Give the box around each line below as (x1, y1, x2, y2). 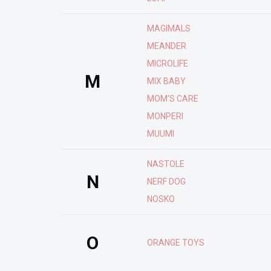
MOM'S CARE (147, 94, 198, 103)
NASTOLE (147, 159, 184, 169)
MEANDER (147, 41, 186, 51)
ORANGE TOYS (147, 238, 204, 247)
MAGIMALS (147, 24, 191, 33)
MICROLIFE (147, 59, 188, 68)
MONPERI (147, 111, 183, 121)
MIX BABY (147, 76, 186, 86)
